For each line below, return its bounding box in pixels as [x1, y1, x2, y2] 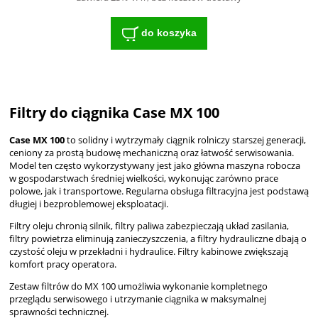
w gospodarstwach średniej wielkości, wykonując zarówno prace [9, 172, 278, 185]
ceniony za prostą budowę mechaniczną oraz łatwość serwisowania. [9, 146, 294, 160]
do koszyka [141, 26, 197, 38]
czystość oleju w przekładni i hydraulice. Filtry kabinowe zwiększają [9, 245, 288, 258]
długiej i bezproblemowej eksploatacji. [9, 197, 168, 211]
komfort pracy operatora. [9, 258, 116, 271]
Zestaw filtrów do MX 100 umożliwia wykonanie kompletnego [9, 280, 268, 293]
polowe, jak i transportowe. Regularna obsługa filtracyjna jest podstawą [9, 185, 309, 198]
